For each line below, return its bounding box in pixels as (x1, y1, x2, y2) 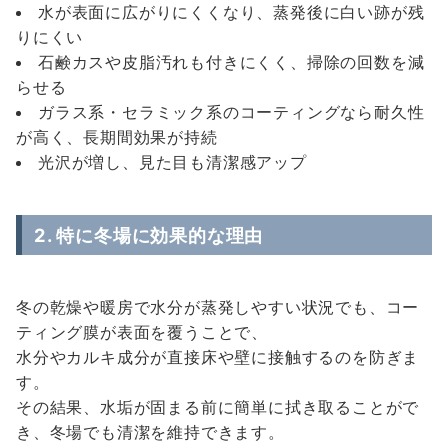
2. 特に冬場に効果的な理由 (34, 224, 264, 246)
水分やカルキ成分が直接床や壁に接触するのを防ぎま (16, 347, 420, 367)
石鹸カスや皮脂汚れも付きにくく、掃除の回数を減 (38, 52, 425, 72)
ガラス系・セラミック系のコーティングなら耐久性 (38, 102, 425, 122)
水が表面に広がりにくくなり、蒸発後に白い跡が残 (38, 2, 425, 22)
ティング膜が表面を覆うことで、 (16, 322, 268, 342)
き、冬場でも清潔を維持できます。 (16, 422, 285, 442)
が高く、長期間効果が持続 (16, 127, 218, 147)
